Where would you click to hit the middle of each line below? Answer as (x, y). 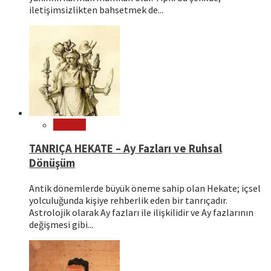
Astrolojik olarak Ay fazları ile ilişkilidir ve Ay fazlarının (141, 213)
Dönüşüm (52, 163)
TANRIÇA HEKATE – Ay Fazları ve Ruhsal (126, 149)
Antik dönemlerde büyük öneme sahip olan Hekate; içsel (145, 188)
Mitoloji (70, 124)
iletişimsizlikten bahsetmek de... (96, 9)
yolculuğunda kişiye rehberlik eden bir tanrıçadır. (128, 201)
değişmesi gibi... (61, 225)
